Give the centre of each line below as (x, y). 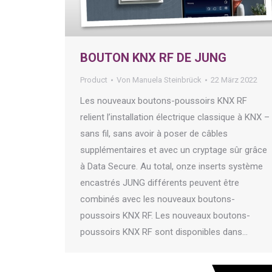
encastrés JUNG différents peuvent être (160, 183)
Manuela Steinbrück (167, 80)
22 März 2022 (234, 80)
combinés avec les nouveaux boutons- (158, 199)
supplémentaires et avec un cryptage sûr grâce (174, 150)
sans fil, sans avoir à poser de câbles (154, 134)
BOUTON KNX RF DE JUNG (153, 58)
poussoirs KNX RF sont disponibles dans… (164, 232)
